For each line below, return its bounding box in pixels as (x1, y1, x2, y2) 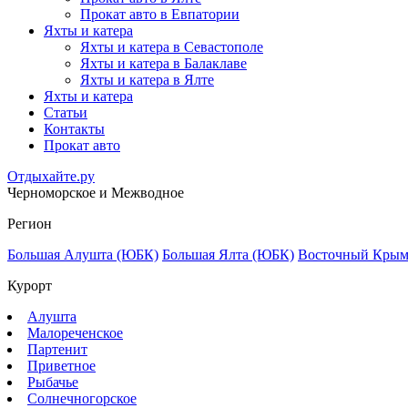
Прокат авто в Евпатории (80, 5, 240, 22)
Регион (7, 215, 52, 231)
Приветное (27, 357, 96, 373)
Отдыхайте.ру (7, 168, 95, 184)
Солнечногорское (27, 390, 137, 406)
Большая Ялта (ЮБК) (162, 246, 294, 262)
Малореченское (27, 324, 123, 341)
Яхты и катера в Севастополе (80, 38, 263, 55)
